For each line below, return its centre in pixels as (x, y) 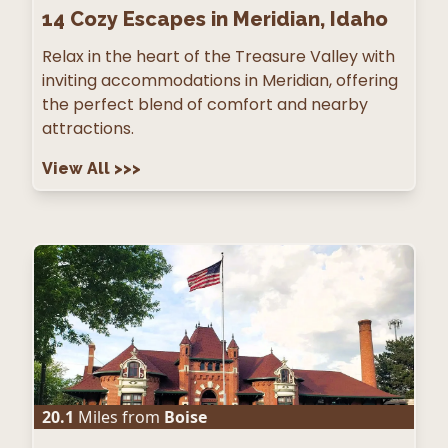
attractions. (88, 129)
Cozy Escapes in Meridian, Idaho (229, 19)
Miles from (117, 417)
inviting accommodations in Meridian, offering (220, 81)
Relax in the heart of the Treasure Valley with (218, 57)
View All (78, 169)
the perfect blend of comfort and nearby (205, 105)
